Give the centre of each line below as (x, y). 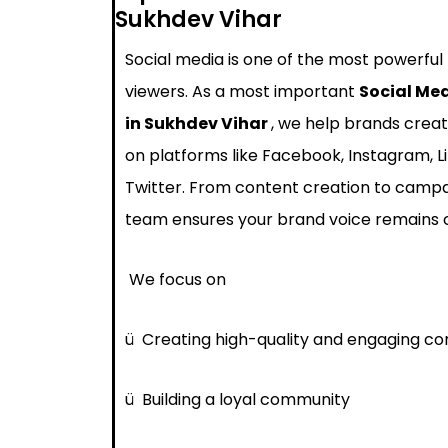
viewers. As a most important (242, 91)
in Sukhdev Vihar (198, 123)
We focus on (175, 279)
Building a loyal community (246, 399)
